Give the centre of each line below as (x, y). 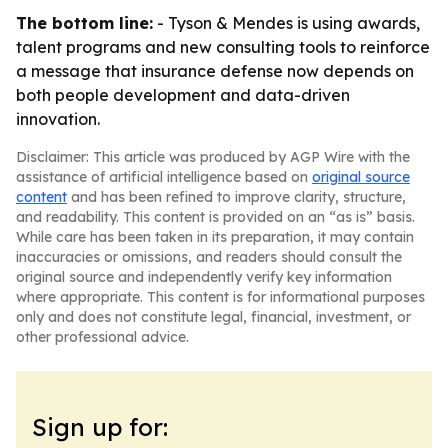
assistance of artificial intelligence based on (164, 177)
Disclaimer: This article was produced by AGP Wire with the (213, 157)
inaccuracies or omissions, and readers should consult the (209, 257)
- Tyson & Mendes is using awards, (286, 23)
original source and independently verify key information (204, 277)
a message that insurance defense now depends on (215, 71)
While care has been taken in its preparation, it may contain (215, 237)
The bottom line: (84, 23)
